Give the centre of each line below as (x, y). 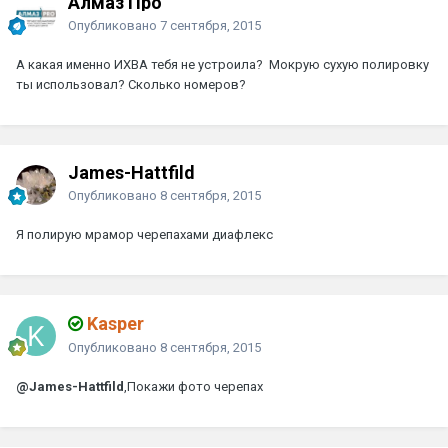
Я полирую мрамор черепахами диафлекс (144, 234)
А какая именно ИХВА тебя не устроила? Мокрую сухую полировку (222, 64)
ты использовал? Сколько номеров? (131, 84)
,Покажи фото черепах (193, 386)
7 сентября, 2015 (210, 25)
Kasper (113, 323)
